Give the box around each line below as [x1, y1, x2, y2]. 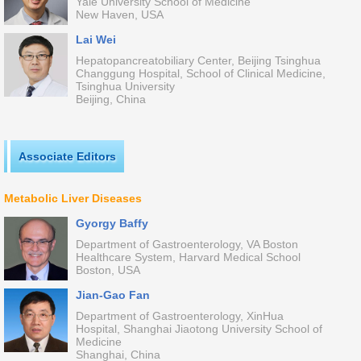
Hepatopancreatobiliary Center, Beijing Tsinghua [75, 54, 321, 67]
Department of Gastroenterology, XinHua [75, 309, 284, 322]
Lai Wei [75, 33, 116, 46]
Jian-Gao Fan [75, 288, 150, 301]
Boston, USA [75, 263, 140, 276]
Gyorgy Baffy [75, 217, 148, 230]
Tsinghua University [75, 80, 175, 93]
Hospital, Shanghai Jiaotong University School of [75, 322, 322, 335]
